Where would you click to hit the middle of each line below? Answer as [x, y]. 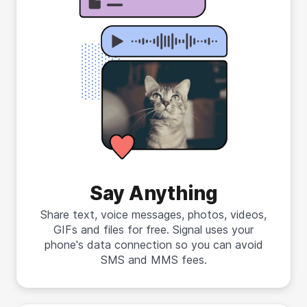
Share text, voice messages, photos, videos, [153, 214]
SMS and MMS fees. [153, 259]
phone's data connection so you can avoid [153, 244]
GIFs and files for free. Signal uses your [153, 229]
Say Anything [153, 193]
